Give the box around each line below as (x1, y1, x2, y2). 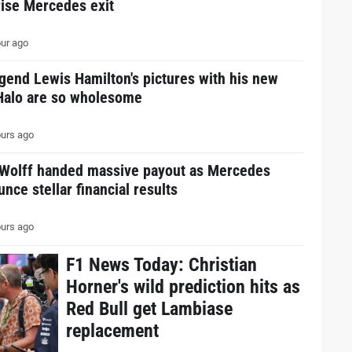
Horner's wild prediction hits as (65, 275, 300, 298)
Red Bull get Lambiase (65, 297, 233, 320)
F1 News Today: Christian (65, 253, 257, 276)
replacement (65, 319, 159, 342)
